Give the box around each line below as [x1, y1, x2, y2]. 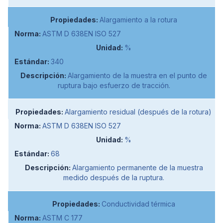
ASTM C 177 [42, 213, 83, 222]
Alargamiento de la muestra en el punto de [68, 71, 207, 80]
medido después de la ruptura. [63, 173, 164, 182]
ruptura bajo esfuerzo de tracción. [57, 81, 170, 90]
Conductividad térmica [101, 199, 175, 208]
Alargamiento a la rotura [99, 15, 177, 24]
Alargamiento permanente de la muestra [72, 163, 203, 172]
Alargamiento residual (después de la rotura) [65, 107, 212, 116]
